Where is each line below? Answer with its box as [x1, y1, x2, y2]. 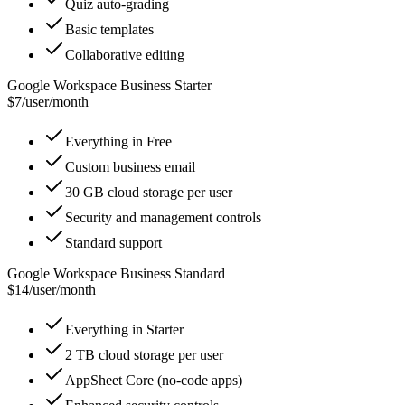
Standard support [65, 235, 162, 251]
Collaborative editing [65, 47, 184, 63]
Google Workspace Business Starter [7, 78, 212, 94]
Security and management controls [65, 210, 261, 226]
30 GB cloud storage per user [65, 184, 232, 201]
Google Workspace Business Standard [7, 266, 225, 282]
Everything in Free [65, 134, 172, 150]
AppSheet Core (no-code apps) [65, 372, 242, 389]
